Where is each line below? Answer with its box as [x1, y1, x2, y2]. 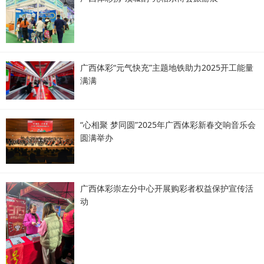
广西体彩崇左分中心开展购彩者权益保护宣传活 [80, 183, 253, 194]
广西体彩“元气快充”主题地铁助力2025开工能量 [80, 62, 253, 74]
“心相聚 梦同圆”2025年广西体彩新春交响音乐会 [80, 119, 256, 131]
